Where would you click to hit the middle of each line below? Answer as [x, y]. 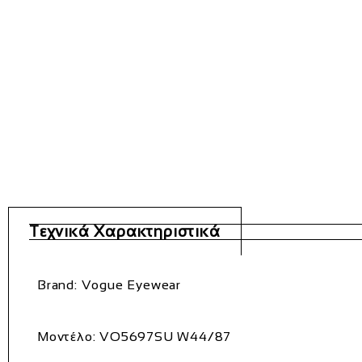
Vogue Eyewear [129, 284]
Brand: [57, 284]
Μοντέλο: [67, 336]
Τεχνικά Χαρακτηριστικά [125, 231]
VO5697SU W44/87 [164, 336]
